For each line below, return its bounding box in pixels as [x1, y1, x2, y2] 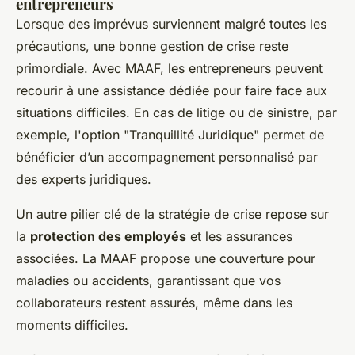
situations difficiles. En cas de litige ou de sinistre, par [16, 104, 337, 120]
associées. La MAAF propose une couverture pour [16, 250, 315, 266]
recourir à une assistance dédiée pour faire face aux [16, 82, 327, 98]
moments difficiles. [16, 316, 128, 333]
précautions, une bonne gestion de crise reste [16, 37, 288, 54]
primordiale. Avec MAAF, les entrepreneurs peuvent [16, 59, 323, 76]
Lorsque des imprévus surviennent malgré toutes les [16, 15, 326, 32]
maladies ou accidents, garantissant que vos [16, 272, 281, 288]
